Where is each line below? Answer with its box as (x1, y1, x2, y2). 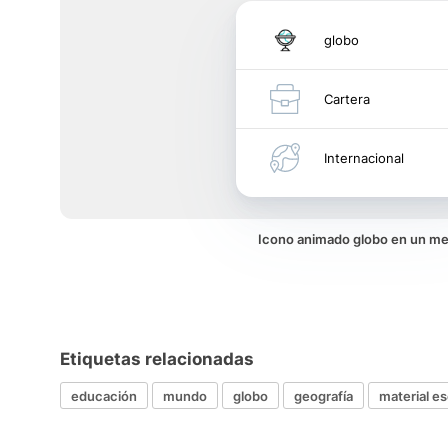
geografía (294, 387, 353, 404)
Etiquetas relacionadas (60, 349, 254, 369)
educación (71, 387, 137, 404)
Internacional (324, 150, 404, 166)
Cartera (324, 91, 370, 107)
